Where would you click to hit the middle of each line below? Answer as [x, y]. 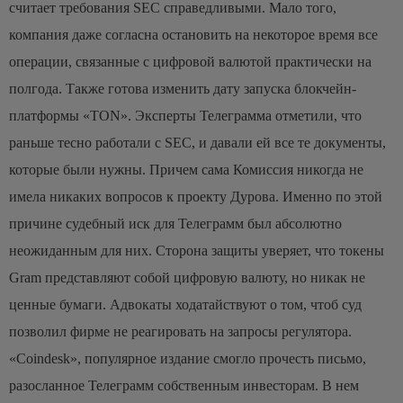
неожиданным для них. [81, 250]
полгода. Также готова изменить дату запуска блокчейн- [183, 88]
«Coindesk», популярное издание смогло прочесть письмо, [188, 358]
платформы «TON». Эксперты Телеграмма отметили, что [185, 115]
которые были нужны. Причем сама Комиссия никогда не [186, 169]
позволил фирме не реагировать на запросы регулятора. [180, 331]
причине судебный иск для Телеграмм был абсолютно [175, 223]
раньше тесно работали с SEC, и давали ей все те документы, [197, 142]
